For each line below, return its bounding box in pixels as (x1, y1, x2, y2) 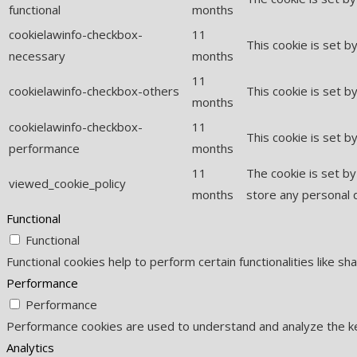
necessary (9, 47, 65, 64)
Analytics (6, 339, 54, 355)
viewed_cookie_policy (9, 175, 126, 191)
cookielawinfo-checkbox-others (9, 82, 179, 99)
